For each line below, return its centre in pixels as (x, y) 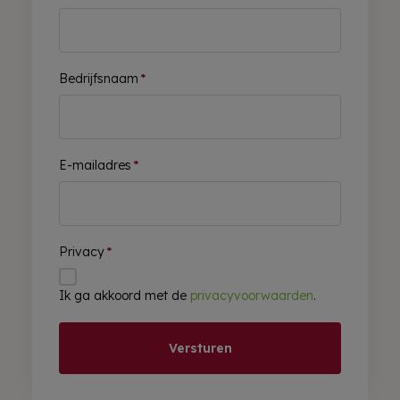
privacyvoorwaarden (251, 296)
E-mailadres (95, 166)
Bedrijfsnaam (98, 79)
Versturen (200, 349)
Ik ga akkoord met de (124, 296)
